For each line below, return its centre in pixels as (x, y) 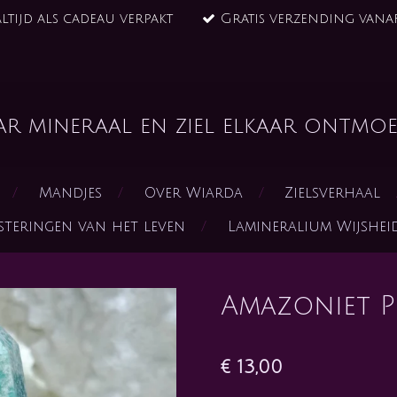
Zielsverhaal (333, 193)
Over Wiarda (193, 193)
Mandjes (71, 193)
